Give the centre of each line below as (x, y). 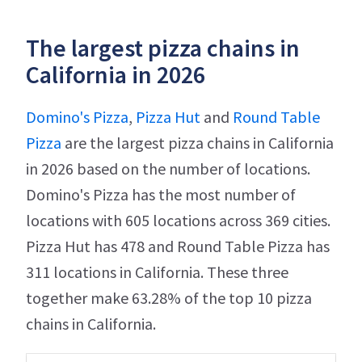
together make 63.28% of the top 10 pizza (169, 297)
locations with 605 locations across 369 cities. (178, 220)
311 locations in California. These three (157, 271)
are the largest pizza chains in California (198, 142)
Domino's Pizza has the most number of (161, 194)
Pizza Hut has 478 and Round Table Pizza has (178, 246)
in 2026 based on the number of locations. (168, 168)
